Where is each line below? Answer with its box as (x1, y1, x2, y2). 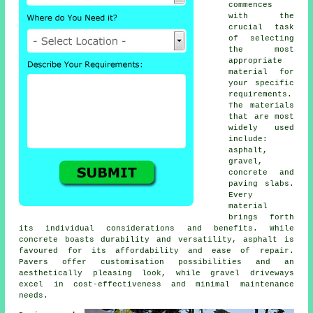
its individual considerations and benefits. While (19, 224, 294, 233)
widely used (228, 124, 294, 133)
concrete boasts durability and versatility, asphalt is (19, 235, 294, 245)
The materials (228, 101, 294, 110)
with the (228, 12, 294, 21)
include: (228, 135, 268, 144)
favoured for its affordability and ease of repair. (19, 247, 294, 256)
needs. (19, 291, 49, 300)
